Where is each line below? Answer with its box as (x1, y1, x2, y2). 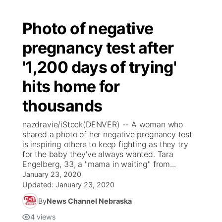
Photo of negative (22, 19, 154, 38)
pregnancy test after (22, 38, 174, 57)
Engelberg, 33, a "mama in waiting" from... (22, 159, 176, 169)
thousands (22, 96, 103, 115)
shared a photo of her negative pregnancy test (22, 129, 192, 139)
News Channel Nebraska (47, 196, 132, 205)
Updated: (22, 180, 55, 189)
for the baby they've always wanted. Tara (22, 149, 173, 159)
